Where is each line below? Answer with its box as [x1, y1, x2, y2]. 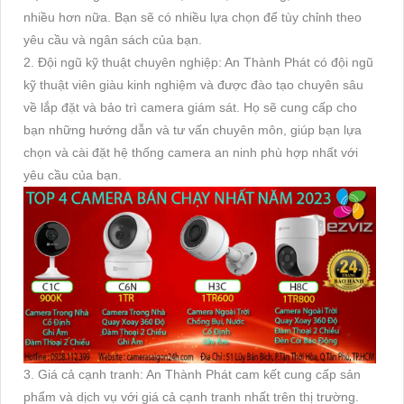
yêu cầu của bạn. [23, 168, 122, 183]
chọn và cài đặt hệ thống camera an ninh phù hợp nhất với [23, 145, 358, 161]
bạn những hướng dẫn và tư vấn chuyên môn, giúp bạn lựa [23, 123, 362, 138]
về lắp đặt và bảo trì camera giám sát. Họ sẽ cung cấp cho [23, 100, 357, 115]
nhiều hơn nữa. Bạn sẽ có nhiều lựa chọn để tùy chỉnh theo [23, 10, 362, 25]
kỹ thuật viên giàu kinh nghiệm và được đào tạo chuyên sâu [23, 78, 363, 93]
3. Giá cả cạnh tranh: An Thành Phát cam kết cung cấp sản [23, 366, 361, 381]
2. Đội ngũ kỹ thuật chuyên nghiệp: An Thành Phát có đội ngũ [23, 55, 373, 70]
